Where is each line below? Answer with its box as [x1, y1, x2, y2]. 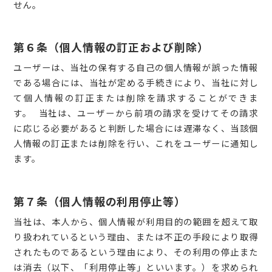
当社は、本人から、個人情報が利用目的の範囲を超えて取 [13, 214, 259, 228]
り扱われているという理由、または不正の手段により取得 [13, 229, 259, 243]
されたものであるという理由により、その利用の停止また [13, 245, 259, 258]
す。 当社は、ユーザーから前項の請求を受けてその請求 [13, 106, 259, 120]
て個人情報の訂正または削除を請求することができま [13, 91, 259, 104]
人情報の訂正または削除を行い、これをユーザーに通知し [13, 137, 259, 150]
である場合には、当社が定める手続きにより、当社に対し [13, 76, 259, 89]
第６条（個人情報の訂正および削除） [13, 39, 209, 55]
